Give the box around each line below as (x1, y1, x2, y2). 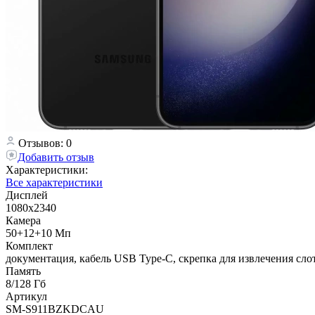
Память (6, 264, 41, 277)
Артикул (6, 290, 47, 302)
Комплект (6, 239, 53, 252)
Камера (6, 214, 41, 226)
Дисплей (6, 188, 48, 201)
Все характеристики (6, 176, 103, 188)
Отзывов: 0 (18, 136, 72, 149)
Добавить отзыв (18, 150, 94, 163)
